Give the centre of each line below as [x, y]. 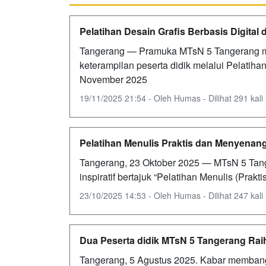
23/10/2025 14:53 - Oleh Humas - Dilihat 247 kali [171, 195]
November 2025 [113, 79]
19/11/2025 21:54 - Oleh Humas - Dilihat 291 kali [171, 98]
